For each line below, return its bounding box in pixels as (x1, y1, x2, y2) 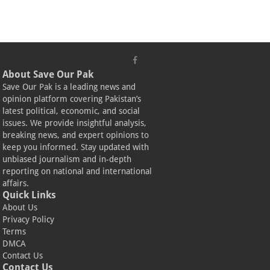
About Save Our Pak (2, 69, 94, 81)
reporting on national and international (2, 166, 152, 177)
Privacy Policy (2, 215, 55, 225)
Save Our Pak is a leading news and (2, 82, 136, 92)
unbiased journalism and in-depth (2, 154, 132, 165)
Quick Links (2, 189, 57, 201)
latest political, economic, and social (2, 106, 140, 116)
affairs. (2, 178, 30, 189)
